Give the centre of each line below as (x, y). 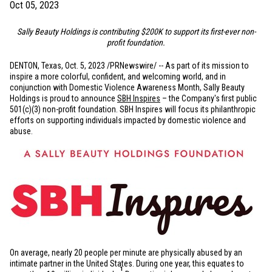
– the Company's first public (209, 98)
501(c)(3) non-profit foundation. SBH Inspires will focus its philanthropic (133, 109)
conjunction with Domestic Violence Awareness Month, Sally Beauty (127, 87)
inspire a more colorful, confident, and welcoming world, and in (118, 76)
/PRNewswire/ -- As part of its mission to (177, 66)
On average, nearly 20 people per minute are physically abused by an (126, 253)
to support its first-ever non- (209, 32)
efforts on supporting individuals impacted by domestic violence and (128, 120)
